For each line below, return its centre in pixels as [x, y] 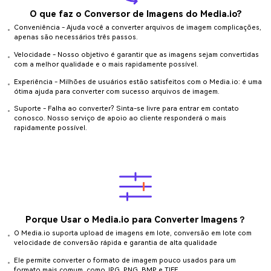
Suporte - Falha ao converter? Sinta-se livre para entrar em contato [126, 109]
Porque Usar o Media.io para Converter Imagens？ [135, 220]
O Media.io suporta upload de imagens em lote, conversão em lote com [132, 233]
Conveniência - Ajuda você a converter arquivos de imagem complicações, [137, 27]
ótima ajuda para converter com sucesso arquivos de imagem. [116, 91]
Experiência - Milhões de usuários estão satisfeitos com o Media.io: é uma [138, 82]
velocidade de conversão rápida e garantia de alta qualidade [115, 243]
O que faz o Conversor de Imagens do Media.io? [135, 14]
